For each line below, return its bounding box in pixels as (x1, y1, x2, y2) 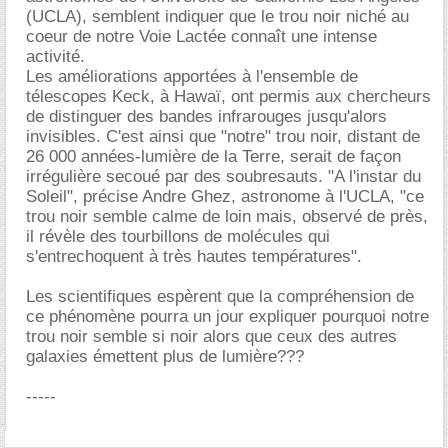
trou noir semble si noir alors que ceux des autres (26, 327, 397, 346)
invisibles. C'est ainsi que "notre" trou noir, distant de (26, 127, 420, 146)
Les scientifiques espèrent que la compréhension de (26, 287, 414, 306)
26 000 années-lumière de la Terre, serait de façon (26, 147, 401, 166)
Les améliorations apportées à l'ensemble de (26, 67, 358, 86)
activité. (26, 47, 85, 66)
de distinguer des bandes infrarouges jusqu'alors (26, 107, 387, 126)
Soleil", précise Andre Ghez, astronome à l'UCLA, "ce (26, 187, 424, 206)
